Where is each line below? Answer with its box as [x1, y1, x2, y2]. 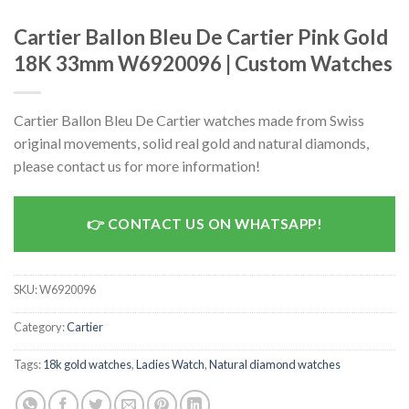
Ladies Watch [136, 357, 204, 372]
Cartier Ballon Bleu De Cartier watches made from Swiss [14, 110, 364, 129]
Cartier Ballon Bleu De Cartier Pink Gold [14, 24, 388, 49]
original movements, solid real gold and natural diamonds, [14, 133, 369, 152]
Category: [14, 320, 67, 335]
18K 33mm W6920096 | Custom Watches [14, 50, 393, 76]
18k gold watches [43, 357, 131, 372]
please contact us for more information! [14, 156, 260, 174]
